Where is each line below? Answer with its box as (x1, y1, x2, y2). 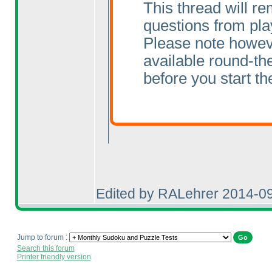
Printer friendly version (16, 253, 91, 261)
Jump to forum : (16, 233, 69, 242)
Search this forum (16, 244, 75, 253)
